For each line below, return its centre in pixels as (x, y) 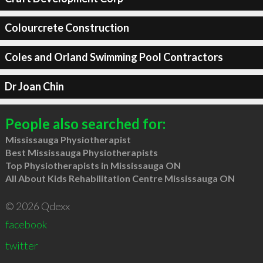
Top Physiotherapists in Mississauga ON (93, 165)
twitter (21, 245)
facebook (26, 224)
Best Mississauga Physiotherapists (81, 152)
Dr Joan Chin (34, 86)
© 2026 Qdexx (37, 206)
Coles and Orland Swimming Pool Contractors (114, 57)
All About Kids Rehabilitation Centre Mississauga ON (120, 178)
